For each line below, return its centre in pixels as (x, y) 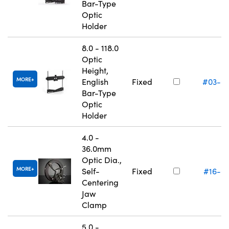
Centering (100, 182)
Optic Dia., (102, 160)
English (95, 82)
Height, (95, 71)
